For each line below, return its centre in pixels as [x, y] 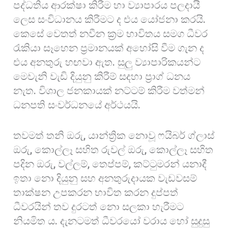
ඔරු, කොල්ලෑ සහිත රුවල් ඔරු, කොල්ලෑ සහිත [113, 150]
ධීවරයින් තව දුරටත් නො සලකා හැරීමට [99, 207]
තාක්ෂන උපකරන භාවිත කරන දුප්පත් [96, 193]
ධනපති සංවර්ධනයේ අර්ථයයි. [80, 105]
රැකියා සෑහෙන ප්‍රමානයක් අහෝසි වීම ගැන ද [109, 48]
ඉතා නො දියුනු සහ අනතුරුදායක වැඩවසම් [105, 178]
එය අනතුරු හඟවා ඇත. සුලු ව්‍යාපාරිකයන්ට [107, 62]
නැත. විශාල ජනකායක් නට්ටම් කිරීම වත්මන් [109, 91]
